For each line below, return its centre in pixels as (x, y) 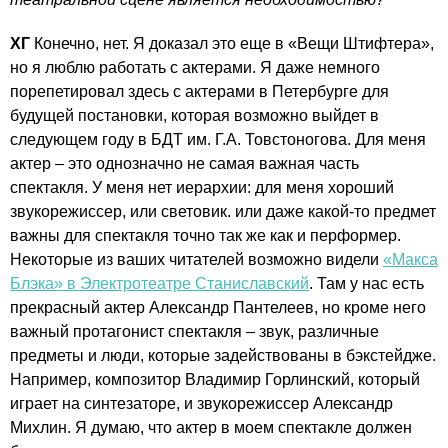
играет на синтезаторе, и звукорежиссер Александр (201, 403)
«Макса (410, 259)
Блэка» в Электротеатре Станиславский (159, 283)
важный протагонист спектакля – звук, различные (194, 331)
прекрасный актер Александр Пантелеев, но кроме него (218, 307)
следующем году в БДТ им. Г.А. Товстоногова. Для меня (218, 139)
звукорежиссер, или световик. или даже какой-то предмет (223, 211)
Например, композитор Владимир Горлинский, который (215, 379)
